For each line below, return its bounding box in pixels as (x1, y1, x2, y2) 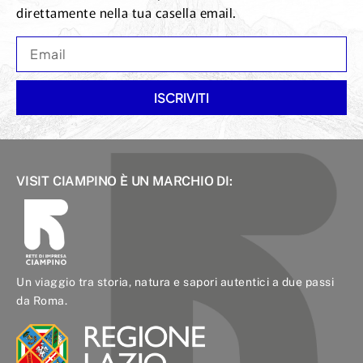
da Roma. (16, 293, 67, 307)
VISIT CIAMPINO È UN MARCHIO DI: (16, 173, 233, 189)
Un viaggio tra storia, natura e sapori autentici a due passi (16, 275, 334, 288)
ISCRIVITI (154, 89, 209, 106)
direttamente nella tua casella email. (16, 2, 237, 22)
